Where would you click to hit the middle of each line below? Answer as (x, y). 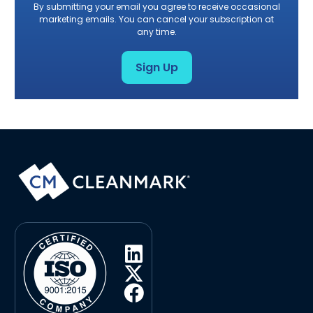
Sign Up (156, 67)
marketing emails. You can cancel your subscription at (156, 20)
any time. (156, 32)
